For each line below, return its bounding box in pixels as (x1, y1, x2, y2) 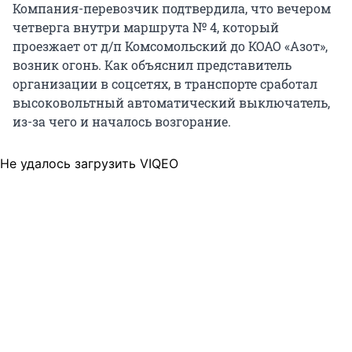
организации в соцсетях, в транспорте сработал (13, 75, 317, 93)
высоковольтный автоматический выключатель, (13, 94, 330, 112)
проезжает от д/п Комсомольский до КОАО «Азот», (13, 38, 328, 55)
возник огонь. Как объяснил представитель (13, 57, 291, 74)
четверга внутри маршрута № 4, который (13, 19, 279, 36)
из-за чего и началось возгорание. (13, 113, 231, 130)
